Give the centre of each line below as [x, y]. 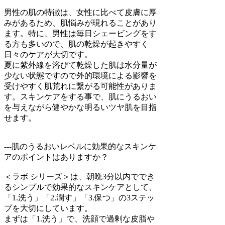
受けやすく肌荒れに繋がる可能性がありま [80, 86]
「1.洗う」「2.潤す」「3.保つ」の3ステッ [79, 197]
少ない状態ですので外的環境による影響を [80, 75]
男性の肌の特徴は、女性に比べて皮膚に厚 [80, 12]
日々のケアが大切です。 [48, 54]
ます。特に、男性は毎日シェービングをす [80, 33]
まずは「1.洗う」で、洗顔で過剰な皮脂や [79, 218]
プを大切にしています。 [48, 208]
